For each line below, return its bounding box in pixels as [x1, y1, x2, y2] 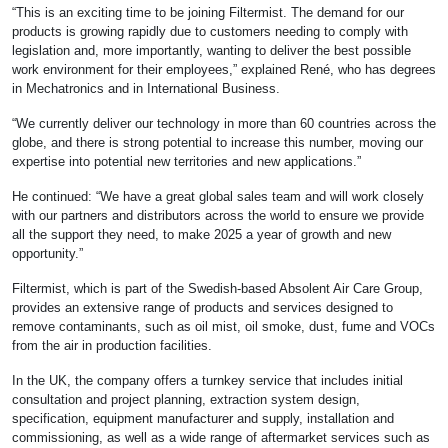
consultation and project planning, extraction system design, [12, 392, 360, 408]
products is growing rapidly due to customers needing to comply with [12, 24, 408, 40]
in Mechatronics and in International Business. [12, 81, 280, 97]
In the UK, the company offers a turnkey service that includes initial [12, 373, 403, 389]
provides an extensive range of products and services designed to [12, 300, 393, 316]
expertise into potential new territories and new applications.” [12, 154, 361, 170]
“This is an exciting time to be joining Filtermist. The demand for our [12, 5, 404, 21]
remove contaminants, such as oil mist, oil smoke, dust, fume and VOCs [12, 319, 435, 335]
